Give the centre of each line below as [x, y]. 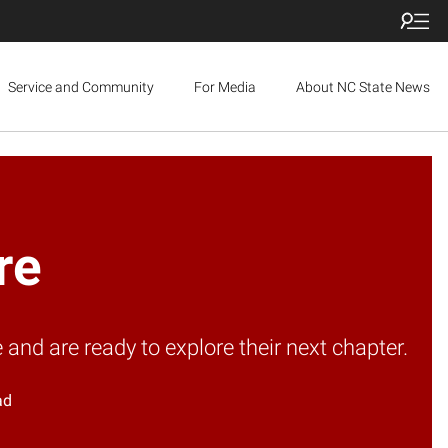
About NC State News [362, 86]
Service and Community [80, 86]
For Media [224, 86]
